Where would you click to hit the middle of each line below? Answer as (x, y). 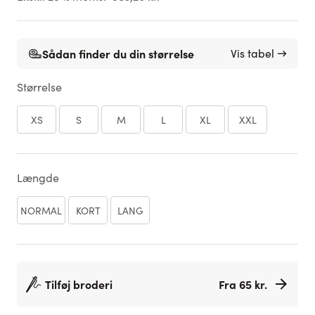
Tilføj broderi (79, 284)
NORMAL (41, 210)
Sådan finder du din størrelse (118, 53)
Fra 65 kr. (243, 284)
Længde (38, 178)
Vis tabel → (259, 53)
